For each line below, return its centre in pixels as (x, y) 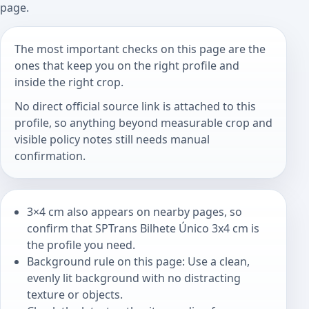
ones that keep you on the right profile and (127, 65)
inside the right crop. (69, 82)
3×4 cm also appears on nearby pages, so (135, 211)
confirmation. (50, 156)
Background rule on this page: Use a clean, (139, 261)
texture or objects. (75, 294)
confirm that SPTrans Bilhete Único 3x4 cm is (143, 228)
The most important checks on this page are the (140, 49)
